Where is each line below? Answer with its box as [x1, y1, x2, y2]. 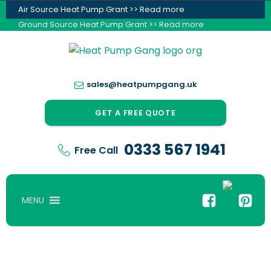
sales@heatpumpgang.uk [86, 79, 197, 90]
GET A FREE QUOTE [95, 107, 176, 119]
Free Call [74, 143, 118, 157]
